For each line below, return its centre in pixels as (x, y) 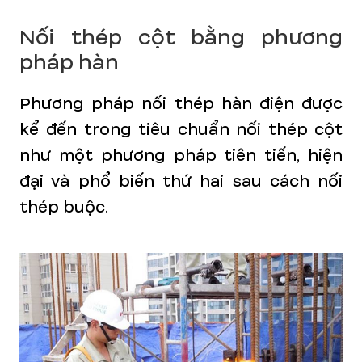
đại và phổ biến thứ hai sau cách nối (181, 181)
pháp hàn (69, 63)
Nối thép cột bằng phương (181, 38)
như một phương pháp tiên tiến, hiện (181, 156)
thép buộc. (64, 207)
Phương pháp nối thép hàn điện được (181, 104)
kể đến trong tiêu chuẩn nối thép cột (181, 130)
